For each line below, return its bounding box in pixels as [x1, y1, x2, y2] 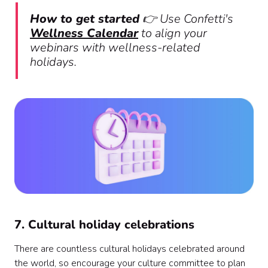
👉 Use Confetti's [139, 11, 233, 28]
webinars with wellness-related [30, 39, 200, 56]
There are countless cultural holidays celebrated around [14, 242, 245, 256]
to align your [138, 25, 207, 42]
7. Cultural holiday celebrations [14, 217, 194, 233]
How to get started [30, 11, 139, 28]
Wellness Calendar [30, 25, 138, 42]
